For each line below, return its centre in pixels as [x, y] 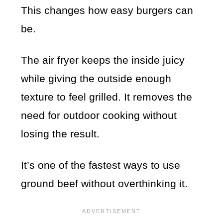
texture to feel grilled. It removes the [107, 97]
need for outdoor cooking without [99, 115]
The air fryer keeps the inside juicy [103, 60]
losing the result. [60, 133]
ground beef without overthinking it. [105, 183]
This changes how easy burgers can [107, 10]
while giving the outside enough [96, 78]
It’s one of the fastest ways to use [101, 165]
